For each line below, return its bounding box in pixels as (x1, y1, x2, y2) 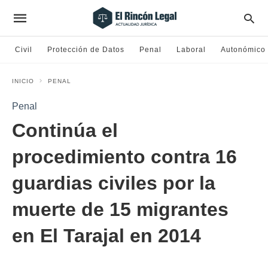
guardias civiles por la (12, 172, 215, 194)
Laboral (176, 45, 206, 54)
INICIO (12, 78, 34, 84)
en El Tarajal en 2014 (12, 225, 201, 246)
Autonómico (221, 45, 266, 54)
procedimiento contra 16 (12, 146, 237, 167)
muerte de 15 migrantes (12, 199, 229, 220)
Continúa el (12, 120, 118, 141)
